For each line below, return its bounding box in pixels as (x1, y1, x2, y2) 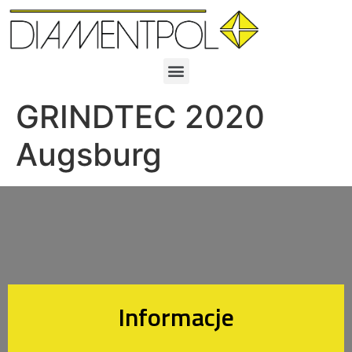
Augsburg (16, 134, 162, 174)
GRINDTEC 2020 (16, 97, 265, 136)
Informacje (118, 297, 234, 335)
